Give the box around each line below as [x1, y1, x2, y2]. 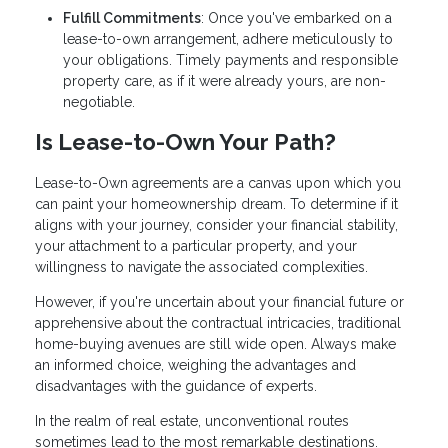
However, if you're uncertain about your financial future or [35, 294, 404, 311]
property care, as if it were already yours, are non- [63, 72, 386, 89]
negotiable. [63, 93, 135, 110]
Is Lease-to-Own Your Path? [35, 129, 336, 156]
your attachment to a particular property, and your [35, 238, 357, 255]
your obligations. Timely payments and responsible [63, 51, 398, 68]
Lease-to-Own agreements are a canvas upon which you [35, 175, 401, 192]
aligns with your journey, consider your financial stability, [35, 217, 398, 234]
